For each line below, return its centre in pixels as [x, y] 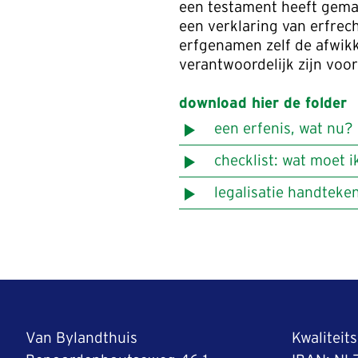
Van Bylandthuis [82, 338]
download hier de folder [263, 103]
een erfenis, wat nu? [284, 129]
